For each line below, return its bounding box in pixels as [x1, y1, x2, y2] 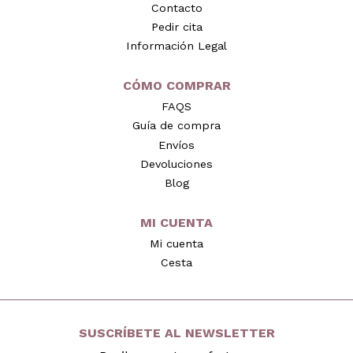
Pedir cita [150, 20, 203, 33]
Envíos [158, 138, 195, 151]
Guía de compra [132, 119, 221, 132]
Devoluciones [140, 157, 213, 170]
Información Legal [126, 39, 227, 53]
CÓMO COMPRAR [122, 78, 231, 94]
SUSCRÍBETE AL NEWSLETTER [78, 325, 275, 341]
